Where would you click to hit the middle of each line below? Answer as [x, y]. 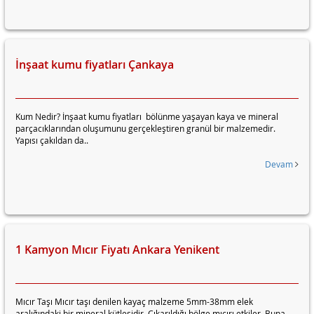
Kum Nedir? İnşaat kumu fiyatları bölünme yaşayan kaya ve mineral [147, 116]
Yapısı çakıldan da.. [52, 140]
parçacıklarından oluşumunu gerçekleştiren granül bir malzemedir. [145, 128]
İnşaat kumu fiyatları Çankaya [95, 64]
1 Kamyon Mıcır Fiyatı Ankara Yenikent [117, 250]
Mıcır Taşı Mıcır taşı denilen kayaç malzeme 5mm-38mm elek [134, 301]
